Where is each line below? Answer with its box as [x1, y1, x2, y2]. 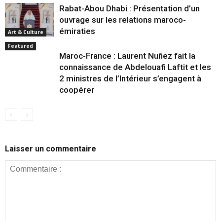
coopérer [59, 84, 94, 95]
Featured [8, 42, 33, 49]
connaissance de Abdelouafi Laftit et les [59, 62, 211, 72]
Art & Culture [8, 29, 43, 36]
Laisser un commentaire [5, 144, 96, 153]
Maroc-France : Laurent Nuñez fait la [59, 50, 195, 61]
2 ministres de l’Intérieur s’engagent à [59, 73, 201, 83]
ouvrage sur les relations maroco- [59, 14, 186, 25]
